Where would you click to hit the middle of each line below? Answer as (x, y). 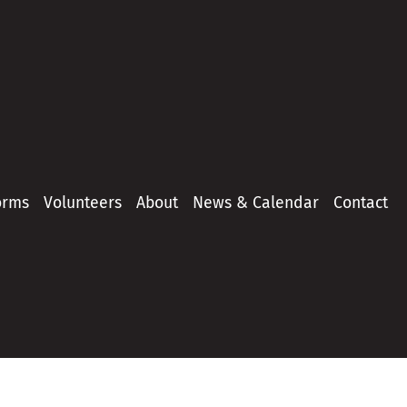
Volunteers (82, 203)
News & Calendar (255, 203)
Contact (360, 203)
